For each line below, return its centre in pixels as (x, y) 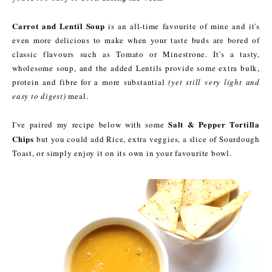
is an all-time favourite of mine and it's (182, 26)
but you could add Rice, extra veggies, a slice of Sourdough (147, 139)
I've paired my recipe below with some (90, 125)
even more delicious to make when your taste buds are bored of (136, 40)
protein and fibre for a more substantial (89, 82)
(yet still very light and (212, 82)
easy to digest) (39, 96)
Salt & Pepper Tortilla (214, 124)
